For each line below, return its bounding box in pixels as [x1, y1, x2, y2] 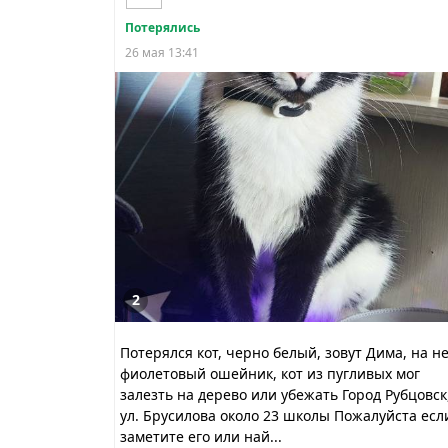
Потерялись [125, 19, 200, 37]
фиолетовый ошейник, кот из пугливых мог [120, 364, 420, 384]
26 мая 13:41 [125, 44, 199, 62]
